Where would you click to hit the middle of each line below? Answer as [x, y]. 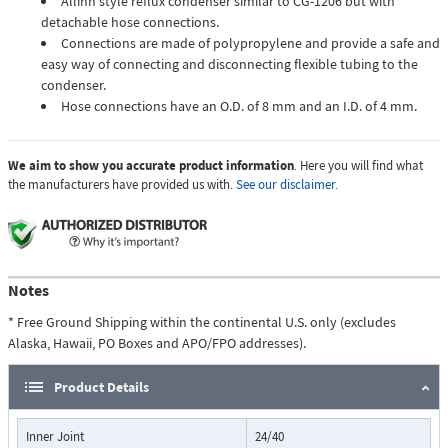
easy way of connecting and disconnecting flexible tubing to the [229, 64]
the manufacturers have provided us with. [122, 185]
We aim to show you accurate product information [151, 166]
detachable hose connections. [130, 22]
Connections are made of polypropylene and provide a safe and [250, 43]
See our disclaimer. [287, 185]
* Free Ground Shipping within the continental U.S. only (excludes [202, 322]
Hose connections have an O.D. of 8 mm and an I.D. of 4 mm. [239, 106]
